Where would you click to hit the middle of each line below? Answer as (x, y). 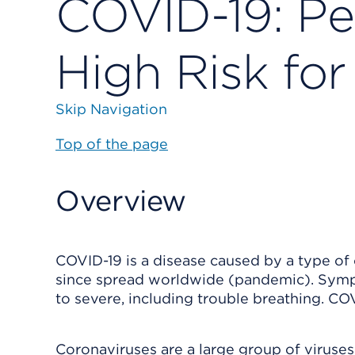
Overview (121, 200)
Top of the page (112, 144)
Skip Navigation (111, 109)
